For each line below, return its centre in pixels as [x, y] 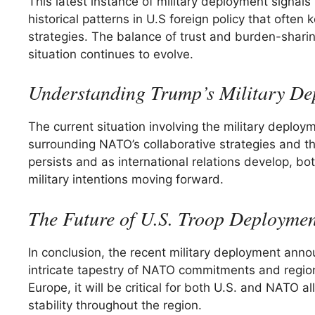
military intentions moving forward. [126, 180]
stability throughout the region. [115, 305]
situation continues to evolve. [111, 54]
